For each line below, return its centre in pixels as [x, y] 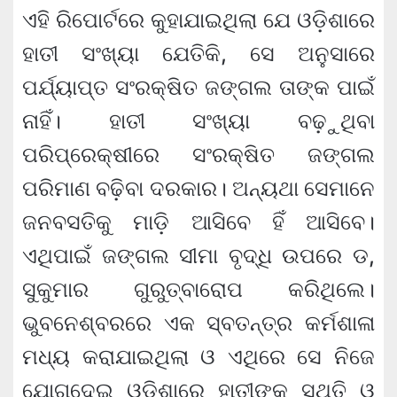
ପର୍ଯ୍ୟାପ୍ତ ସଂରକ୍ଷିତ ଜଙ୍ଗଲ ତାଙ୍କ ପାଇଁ [198, 88]
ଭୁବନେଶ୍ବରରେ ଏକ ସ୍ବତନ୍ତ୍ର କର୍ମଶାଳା [198, 323]
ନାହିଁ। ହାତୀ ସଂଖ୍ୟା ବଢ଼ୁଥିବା [198, 121]
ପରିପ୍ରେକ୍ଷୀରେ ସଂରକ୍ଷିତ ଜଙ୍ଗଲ [198, 155]
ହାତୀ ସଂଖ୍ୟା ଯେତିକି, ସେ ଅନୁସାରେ [198, 54]
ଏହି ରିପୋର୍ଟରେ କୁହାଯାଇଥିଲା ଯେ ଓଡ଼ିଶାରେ [198, 20]
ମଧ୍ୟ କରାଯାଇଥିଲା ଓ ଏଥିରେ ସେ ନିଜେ [198, 357]
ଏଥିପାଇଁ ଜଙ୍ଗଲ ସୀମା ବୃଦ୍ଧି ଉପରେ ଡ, [198, 256]
